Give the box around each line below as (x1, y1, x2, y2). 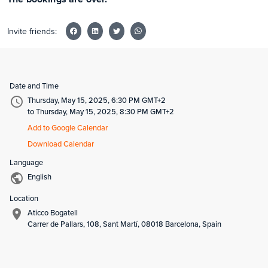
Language (10, 157, 43, 168)
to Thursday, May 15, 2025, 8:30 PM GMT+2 (28, 106, 174, 117)
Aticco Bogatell (28, 207, 78, 218)
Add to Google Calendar (28, 122, 108, 133)
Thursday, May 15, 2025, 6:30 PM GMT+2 (28, 95, 166, 106)
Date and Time (10, 80, 59, 92)
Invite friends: (7, 25, 57, 37)
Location (10, 193, 38, 204)
